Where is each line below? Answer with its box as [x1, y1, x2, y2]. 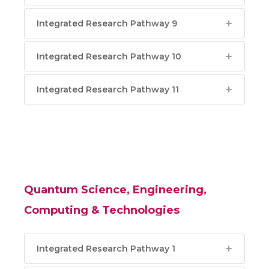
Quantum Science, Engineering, [24, 183, 207, 196]
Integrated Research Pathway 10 [37, 51, 181, 62]
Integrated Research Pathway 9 [37, 18, 177, 29]
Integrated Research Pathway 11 [37, 84, 179, 95]
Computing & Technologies [24, 204, 180, 217]
